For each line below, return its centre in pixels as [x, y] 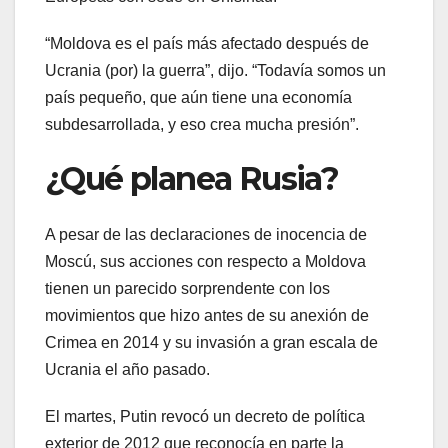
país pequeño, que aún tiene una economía [198, 97]
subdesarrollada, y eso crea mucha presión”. [202, 124]
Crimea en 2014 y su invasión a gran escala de [211, 343]
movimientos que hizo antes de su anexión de [207, 316]
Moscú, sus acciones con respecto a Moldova [205, 262]
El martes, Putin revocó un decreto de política [205, 417]
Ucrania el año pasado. [127, 370]
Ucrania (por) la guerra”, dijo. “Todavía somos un [215, 70]
